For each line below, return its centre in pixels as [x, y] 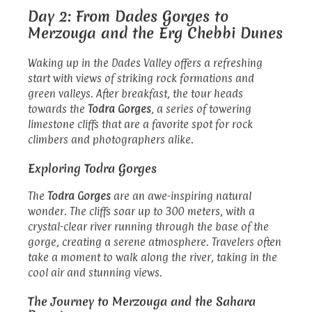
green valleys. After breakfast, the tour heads [135, 93]
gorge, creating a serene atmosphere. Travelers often [155, 242]
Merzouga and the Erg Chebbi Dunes [155, 33]
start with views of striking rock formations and [141, 78]
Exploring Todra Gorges [92, 168]
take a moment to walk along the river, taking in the [153, 257]
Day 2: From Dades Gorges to [128, 16]
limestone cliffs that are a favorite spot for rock [140, 124]
